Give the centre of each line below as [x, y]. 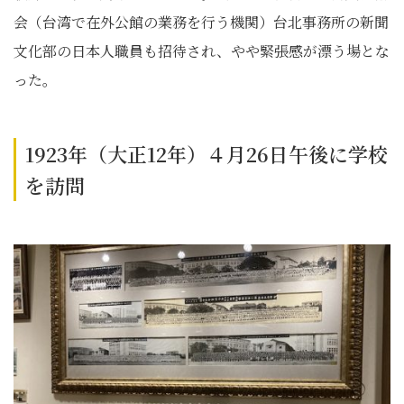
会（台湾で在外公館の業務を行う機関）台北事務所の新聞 [201, 22]
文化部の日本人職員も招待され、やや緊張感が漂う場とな [202, 51]
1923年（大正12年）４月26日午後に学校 [207, 154]
